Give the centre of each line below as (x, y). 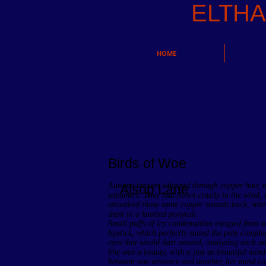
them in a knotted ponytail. (153, 214)
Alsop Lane (154, 189)
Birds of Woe (147, 163)
